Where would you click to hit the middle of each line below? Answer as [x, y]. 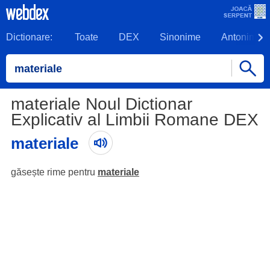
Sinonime [180, 37]
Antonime [242, 37]
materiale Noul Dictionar [101, 104]
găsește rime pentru [54, 172]
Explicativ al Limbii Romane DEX [134, 120]
